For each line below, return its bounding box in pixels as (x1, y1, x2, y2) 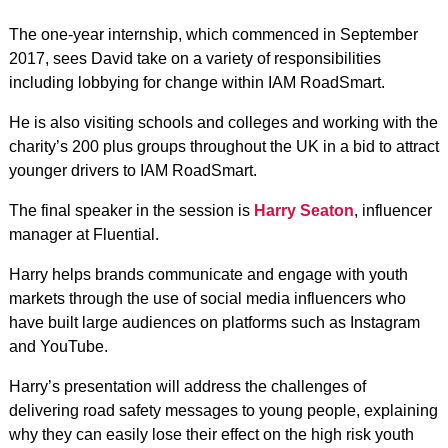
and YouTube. (8, 338, 108, 355)
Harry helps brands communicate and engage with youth (8, 266, 408, 283)
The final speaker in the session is (8, 202, 254, 219)
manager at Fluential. (8, 226, 159, 243)
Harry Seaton (253, 202, 354, 219)
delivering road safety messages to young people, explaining (8, 402, 438, 419)
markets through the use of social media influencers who (8, 290, 406, 307)
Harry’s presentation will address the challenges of (8, 378, 366, 395)
